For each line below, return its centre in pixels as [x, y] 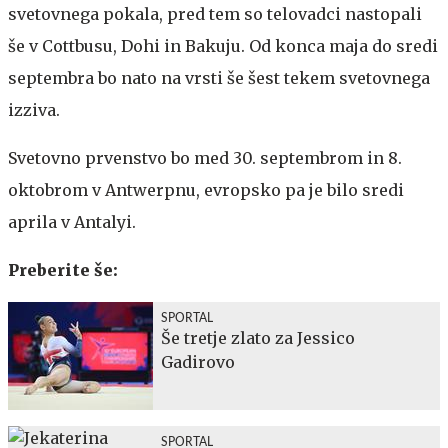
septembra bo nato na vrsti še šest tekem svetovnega [219, 77]
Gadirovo [198, 361]
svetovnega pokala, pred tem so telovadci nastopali [215, 13]
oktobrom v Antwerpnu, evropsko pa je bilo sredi [206, 189]
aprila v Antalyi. [72, 221]
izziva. [34, 109]
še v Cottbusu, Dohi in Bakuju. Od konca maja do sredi [223, 45]
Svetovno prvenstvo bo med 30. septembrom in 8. [205, 157]
